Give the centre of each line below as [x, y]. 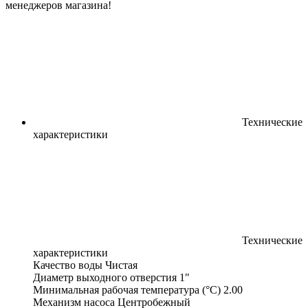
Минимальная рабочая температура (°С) [127, 289]
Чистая [121, 265]
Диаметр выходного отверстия [105, 277]
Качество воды [68, 265]
